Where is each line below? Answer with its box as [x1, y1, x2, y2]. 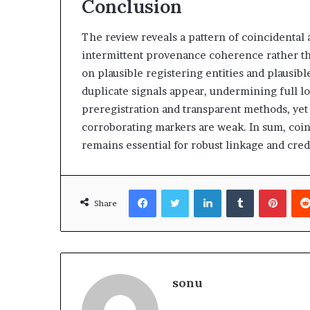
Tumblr [253, 183, 285, 194]
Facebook [156, 183, 198, 194]
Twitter [188, 183, 221, 194]
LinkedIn [221, 183, 259, 194]
